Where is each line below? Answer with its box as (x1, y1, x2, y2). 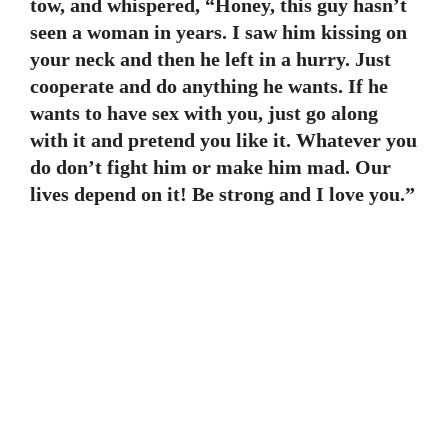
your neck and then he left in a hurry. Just (30, 48, 391, 70)
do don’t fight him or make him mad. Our (30, 156, 391, 178)
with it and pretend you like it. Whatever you (30, 129, 417, 151)
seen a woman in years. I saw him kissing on (30, 21, 407, 43)
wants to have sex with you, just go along (30, 102, 378, 124)
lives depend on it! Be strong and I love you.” (30, 183, 415, 205)
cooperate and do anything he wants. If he (30, 75, 388, 97)
